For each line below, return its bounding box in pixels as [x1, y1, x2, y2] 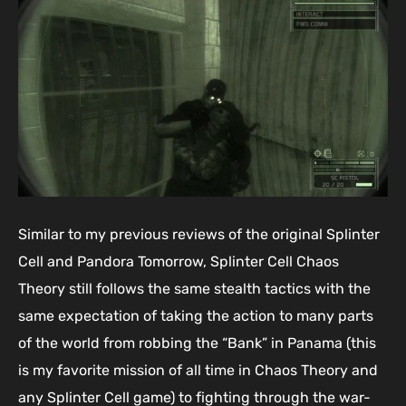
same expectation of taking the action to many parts [18, 307, 373, 325]
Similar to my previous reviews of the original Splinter [18, 226, 380, 244]
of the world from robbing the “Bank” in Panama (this [18, 334, 376, 353]
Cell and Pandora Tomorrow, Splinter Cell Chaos [18, 253, 339, 271]
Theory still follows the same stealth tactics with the [18, 280, 371, 298]
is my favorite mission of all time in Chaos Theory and [18, 362, 378, 380]
